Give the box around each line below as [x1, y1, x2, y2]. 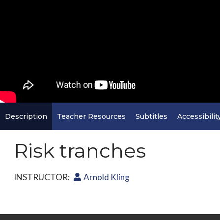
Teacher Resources [57, 112, 126, 121]
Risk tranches [14, 138, 146, 163]
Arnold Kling [83, 172, 130, 183]
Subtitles [136, 112, 167, 121]
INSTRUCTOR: [14, 172, 70, 183]
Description [5, 112, 47, 121]
